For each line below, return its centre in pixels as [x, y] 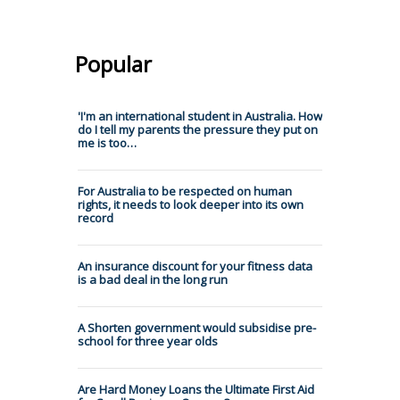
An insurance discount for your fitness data [195, 266]
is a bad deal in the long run [153, 279]
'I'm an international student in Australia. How [200, 116]
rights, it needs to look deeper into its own [191, 204]
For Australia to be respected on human [185, 191]
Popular [113, 63]
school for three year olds [148, 341]
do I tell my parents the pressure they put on [198, 129]
